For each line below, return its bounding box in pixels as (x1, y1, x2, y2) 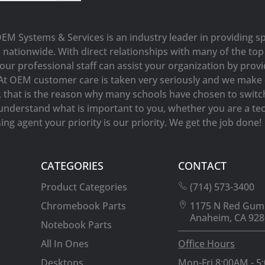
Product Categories (41, 180, 128, 193)
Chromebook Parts (41, 199, 127, 212)
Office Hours (178, 237, 235, 250)
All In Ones (41, 237, 89, 250)
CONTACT (178, 158, 227, 173)
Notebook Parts (41, 218, 112, 231)
